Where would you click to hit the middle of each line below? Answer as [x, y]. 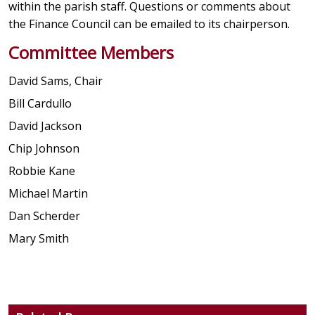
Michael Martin [48, 194]
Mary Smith [38, 239]
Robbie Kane [41, 171]
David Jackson [45, 126]
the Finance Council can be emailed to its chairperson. [152, 24]
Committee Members [91, 53]
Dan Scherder [44, 216]
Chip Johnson [44, 149]
